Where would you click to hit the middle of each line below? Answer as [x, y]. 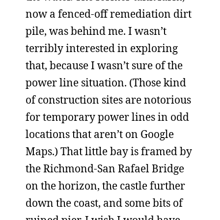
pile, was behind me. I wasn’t [96, 31]
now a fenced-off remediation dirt [109, 14]
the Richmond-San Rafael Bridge [105, 168]
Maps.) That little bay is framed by [109, 151]
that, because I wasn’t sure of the [104, 65]
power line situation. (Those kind [106, 82]
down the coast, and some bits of [104, 203]
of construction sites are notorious [108, 100]
